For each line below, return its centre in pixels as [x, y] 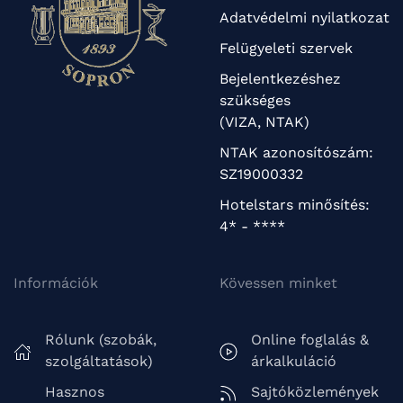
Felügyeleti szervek [286, 49]
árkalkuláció [294, 362]
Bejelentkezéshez [280, 79]
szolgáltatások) [99, 362]
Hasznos [75, 392]
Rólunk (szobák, [101, 340]
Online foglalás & [310, 340]
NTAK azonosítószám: [296, 153]
